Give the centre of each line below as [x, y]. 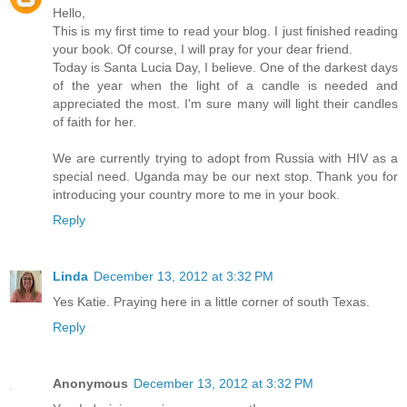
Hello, [69, 13]
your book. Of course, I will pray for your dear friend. [203, 50]
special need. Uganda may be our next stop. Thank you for [225, 177]
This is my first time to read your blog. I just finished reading [225, 31]
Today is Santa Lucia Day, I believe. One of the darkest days [225, 68]
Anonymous [90, 384]
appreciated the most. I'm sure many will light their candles [225, 104]
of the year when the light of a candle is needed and [225, 86]
